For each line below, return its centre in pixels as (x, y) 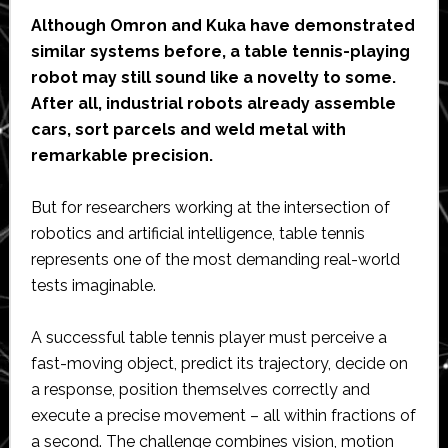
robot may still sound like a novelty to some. (213, 78)
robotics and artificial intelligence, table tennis (197, 234)
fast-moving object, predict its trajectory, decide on (219, 364)
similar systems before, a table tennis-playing (220, 52)
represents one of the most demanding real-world (215, 260)
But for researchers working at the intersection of (210, 208)
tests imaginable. (93, 286)
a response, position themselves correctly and (200, 390)
